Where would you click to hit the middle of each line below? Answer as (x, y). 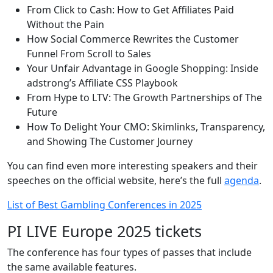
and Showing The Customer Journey (110, 141)
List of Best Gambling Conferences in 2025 (105, 204)
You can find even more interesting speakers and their (133, 165)
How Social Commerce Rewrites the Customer (133, 39)
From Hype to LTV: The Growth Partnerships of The (144, 97)
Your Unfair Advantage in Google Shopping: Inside (143, 68)
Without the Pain (66, 24)
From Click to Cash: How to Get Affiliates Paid (130, 9)
